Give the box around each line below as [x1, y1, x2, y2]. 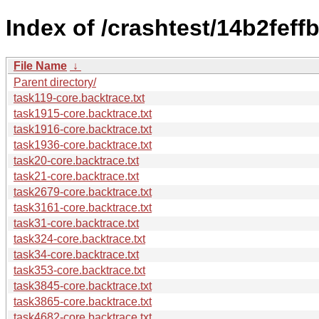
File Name [14, 59, 67, 72]
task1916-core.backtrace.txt [14, 122, 152, 135]
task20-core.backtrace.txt [14, 154, 139, 167]
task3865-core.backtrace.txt [14, 295, 152, 308]
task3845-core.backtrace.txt [14, 279, 152, 292]
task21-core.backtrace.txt [14, 169, 139, 182]
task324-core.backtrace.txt [14, 232, 145, 245]
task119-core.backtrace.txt [14, 91, 145, 104]
